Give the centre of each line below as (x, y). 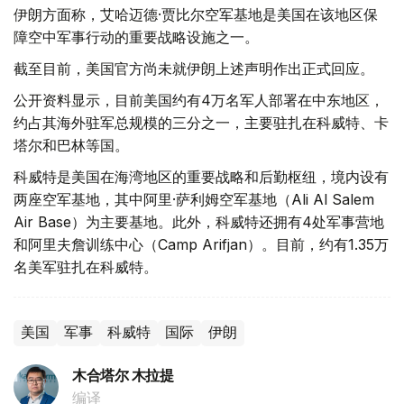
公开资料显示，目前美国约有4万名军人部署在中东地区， (199, 100)
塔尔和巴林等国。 (71, 145)
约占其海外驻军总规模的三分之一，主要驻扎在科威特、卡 (201, 122)
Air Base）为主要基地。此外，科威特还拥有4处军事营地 (199, 221)
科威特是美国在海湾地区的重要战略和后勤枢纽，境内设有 (201, 176)
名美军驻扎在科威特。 (86, 266)
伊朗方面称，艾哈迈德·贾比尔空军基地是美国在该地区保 (196, 14)
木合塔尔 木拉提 (123, 375)
